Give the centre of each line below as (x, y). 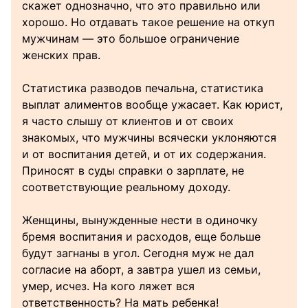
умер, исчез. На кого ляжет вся (108, 286)
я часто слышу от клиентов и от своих (128, 121)
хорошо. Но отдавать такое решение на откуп (148, 22)
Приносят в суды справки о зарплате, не (133, 171)
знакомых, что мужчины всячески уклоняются (149, 138)
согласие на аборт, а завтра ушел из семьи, (141, 270)
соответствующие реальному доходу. (126, 187)
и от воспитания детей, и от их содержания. (144, 154)
